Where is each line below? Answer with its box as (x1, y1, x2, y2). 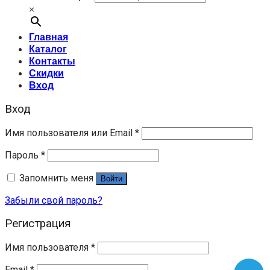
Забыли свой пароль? (5, 194, 102, 206)
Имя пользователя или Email (5, 127, 135, 139)
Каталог (29, 43, 67, 55)
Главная (29, 31, 68, 43)
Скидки (29, 67, 64, 79)
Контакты (29, 55, 75, 67)
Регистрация (5, 217, 71, 231)
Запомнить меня (19, 172, 93, 184)
